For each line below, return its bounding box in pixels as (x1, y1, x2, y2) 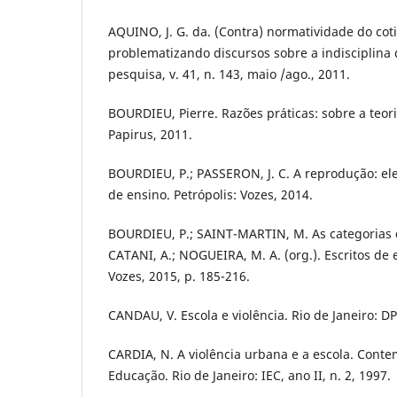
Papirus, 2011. (108, 125, 192, 143)
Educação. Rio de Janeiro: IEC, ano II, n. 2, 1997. (108, 367, 391, 385)
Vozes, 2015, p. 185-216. (108, 267, 250, 284)
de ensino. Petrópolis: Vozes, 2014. (108, 185, 313, 203)
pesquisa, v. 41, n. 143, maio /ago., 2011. (108, 65, 350, 82)
